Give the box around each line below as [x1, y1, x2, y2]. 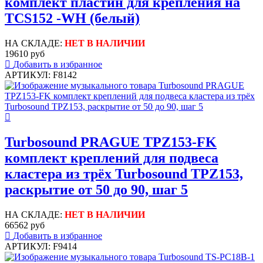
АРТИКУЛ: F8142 [5, 70, 77, 80]
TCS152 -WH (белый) [5, 11, 140, 26]
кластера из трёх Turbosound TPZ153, [5, 166, 243, 182]
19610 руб [5, 49, 45, 59]
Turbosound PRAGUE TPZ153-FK [5, 134, 217, 150]
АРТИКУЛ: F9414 [5, 241, 77, 252]
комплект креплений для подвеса [5, 150, 218, 166]
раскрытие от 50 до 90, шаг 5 [5, 182, 188, 198]
